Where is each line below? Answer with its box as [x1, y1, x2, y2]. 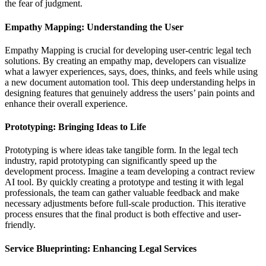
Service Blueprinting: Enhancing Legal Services [5, 243, 197, 254]
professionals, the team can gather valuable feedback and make [5, 188, 239, 198]
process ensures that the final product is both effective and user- [5, 209, 241, 220]
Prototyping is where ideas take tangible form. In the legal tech [5, 145, 238, 156]
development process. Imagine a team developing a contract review [5, 166, 255, 177]
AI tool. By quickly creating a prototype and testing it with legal [5, 177, 243, 188]
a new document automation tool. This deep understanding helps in [5, 77, 255, 87]
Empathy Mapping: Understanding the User [5, 21, 183, 32]
